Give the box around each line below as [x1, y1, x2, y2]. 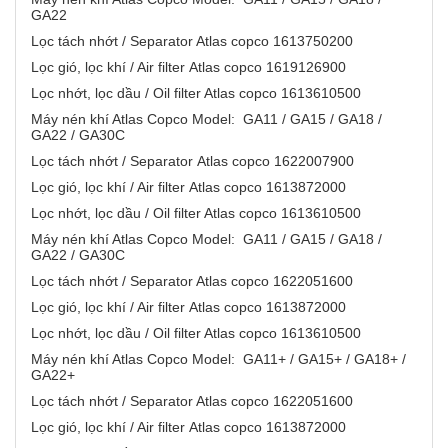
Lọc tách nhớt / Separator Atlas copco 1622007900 [31, 153, 362, 170]
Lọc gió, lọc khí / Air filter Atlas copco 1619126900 [31, 59, 358, 76]
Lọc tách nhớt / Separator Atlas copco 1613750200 [31, 33, 361, 50]
